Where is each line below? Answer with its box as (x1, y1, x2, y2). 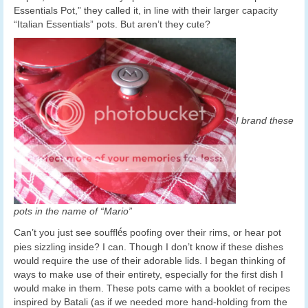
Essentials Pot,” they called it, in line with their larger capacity (14, 4, 278, 16)
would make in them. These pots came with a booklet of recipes (14, 283, 290, 294)
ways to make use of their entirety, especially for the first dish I (14, 269, 283, 280)
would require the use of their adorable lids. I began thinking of (14, 255, 285, 267)
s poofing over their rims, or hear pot (122, 227, 281, 239)
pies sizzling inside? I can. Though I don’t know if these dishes (14, 241, 283, 253)
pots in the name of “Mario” (14, 206, 132, 217)
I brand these (236, 114, 294, 126)
